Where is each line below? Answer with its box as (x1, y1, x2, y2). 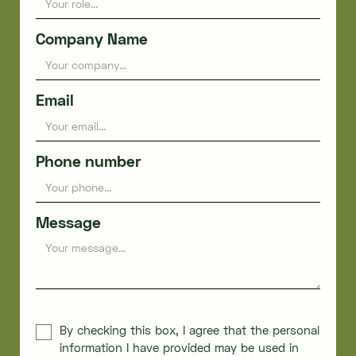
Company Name (35, 29, 148, 48)
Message (35, 213, 101, 232)
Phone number (35, 152, 141, 171)
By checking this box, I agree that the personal (59, 323, 319, 338)
